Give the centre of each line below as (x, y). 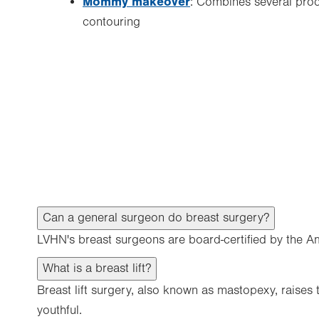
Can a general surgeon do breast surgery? (156, 218)
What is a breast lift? (97, 268)
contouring (111, 22)
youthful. (59, 310)
